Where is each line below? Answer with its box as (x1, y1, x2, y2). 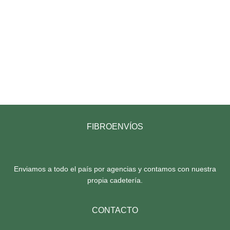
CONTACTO (92, 205, 138, 215)
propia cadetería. (87, 176, 143, 184)
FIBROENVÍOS (87, 122, 143, 131)
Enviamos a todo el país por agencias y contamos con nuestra (14, 164, 216, 173)
